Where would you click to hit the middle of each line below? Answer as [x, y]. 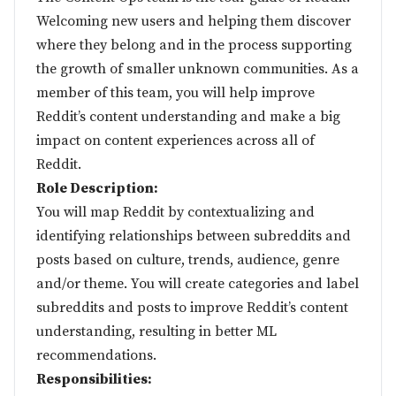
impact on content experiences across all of [175, 141]
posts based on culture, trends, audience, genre [188, 260]
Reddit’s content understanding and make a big [188, 117]
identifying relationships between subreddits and [194, 236]
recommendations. [96, 355]
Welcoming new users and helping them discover [194, 21]
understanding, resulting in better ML [156, 331]
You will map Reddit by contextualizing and [175, 212]
